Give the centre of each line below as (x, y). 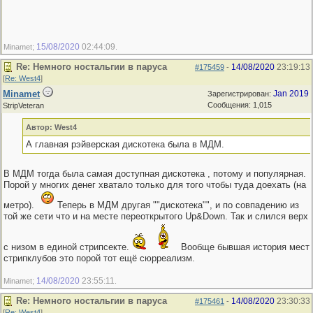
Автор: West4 (51, 127)
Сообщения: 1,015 (240, 105)
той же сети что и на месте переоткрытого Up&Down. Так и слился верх (156, 216)
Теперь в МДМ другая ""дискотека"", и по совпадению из (177, 205)
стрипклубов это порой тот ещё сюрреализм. (99, 258)
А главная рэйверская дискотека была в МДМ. (125, 144)
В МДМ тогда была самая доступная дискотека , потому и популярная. (155, 174)
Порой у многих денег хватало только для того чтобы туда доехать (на (155, 185)
